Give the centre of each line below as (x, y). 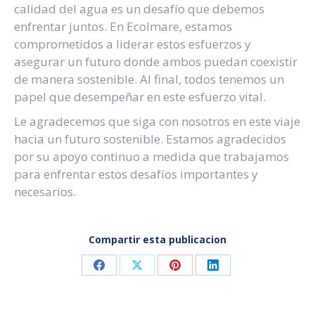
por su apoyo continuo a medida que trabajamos (152, 156)
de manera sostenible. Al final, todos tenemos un (149, 79)
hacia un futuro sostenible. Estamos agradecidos (150, 139)
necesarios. (45, 192)
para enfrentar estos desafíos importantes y (136, 174)
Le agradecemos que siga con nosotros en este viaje (157, 121)
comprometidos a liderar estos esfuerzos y (133, 44)
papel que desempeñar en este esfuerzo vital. (140, 97)
